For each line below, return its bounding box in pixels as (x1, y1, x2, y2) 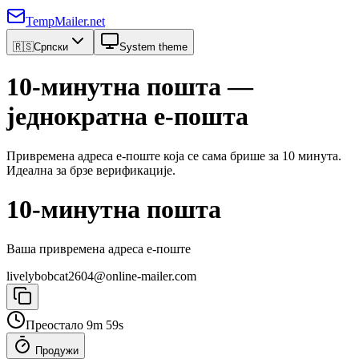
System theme (119, 41, 188, 53)
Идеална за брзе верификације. (6, 163, 175, 177)
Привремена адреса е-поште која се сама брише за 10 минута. (6, 148, 341, 163)
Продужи (35, 344, 79, 357)
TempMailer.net (26, 14, 105, 28)
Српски (34, 41, 68, 53)
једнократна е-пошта (6, 102, 248, 131)
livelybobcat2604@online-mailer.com (6, 268, 196, 283)
